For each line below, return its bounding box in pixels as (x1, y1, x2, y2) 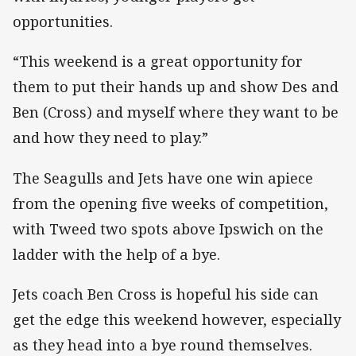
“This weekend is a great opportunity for (13, 52, 303, 72)
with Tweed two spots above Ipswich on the (13, 219, 323, 238)
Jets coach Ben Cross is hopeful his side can (13, 284, 319, 304)
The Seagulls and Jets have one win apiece (13, 168, 313, 188)
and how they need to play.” (13, 128, 208, 148)
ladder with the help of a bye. (13, 244, 220, 264)
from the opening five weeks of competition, (13, 193, 328, 213)
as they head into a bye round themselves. (13, 335, 312, 354)
